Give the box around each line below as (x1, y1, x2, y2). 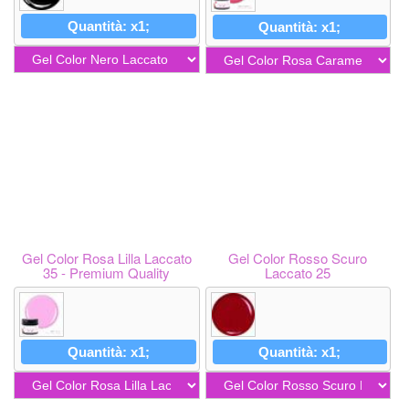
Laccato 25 (265, 263, 331, 282)
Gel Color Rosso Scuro (228, 248, 368, 267)
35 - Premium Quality (43, 263, 171, 282)
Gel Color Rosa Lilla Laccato (21, 248, 192, 267)
